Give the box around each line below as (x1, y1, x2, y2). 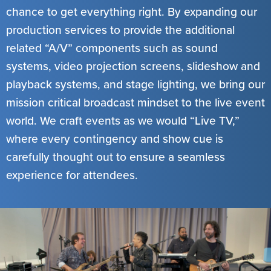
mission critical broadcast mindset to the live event (6, 93, 265, 111)
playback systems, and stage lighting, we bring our (6, 75, 265, 93)
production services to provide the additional (6, 21, 235, 38)
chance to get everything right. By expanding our (6, 2, 257, 20)
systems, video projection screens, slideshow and (6, 57, 260, 74)
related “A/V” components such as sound (6, 39, 218, 56)
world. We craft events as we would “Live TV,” (6, 111, 240, 129)
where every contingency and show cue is (6, 129, 223, 147)
